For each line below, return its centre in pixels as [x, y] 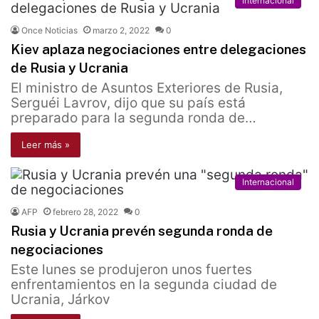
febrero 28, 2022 [85, 212]
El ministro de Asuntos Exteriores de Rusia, [147, 88]
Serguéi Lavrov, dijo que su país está [128, 103]
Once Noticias [49, 31]
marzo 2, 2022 [121, 31]
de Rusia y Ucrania [69, 68]
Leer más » [46, 145]
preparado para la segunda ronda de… [134, 118]
